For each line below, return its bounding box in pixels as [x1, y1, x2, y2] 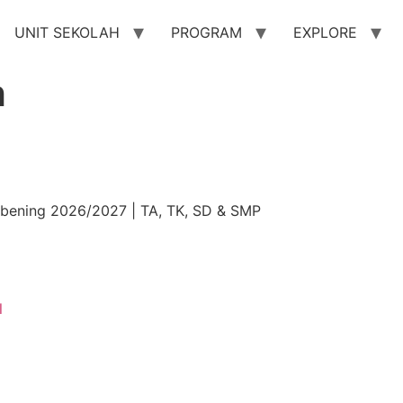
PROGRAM [171, 23, 242, 41]
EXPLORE [293, 23, 357, 41]
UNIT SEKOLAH [14, 23, 120, 41]
